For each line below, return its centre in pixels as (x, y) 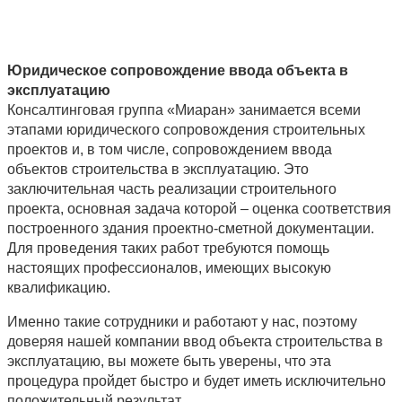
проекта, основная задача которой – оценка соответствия (199, 209)
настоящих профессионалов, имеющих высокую (169, 268)
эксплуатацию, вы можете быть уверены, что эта (169, 362)
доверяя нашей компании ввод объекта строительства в (195, 342)
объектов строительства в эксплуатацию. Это (158, 170)
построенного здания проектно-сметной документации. (191, 229)
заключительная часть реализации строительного (172, 189)
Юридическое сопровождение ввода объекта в (178, 71)
